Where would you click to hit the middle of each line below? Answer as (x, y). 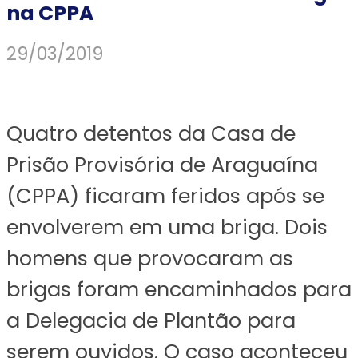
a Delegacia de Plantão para (151, 321)
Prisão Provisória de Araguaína (162, 165)
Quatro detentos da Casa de (151, 134)
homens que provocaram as (150, 259)
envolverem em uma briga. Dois (167, 227)
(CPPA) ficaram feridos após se (165, 196)
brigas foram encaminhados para (179, 290)
